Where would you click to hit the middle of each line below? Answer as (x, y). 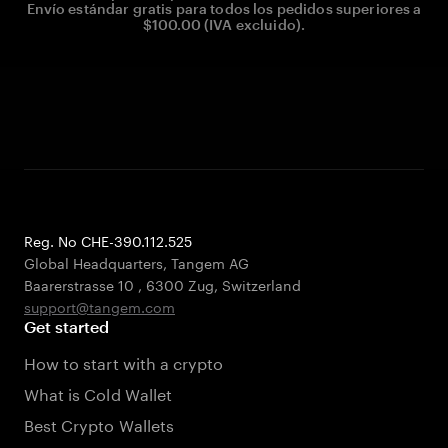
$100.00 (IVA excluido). (224, 25)
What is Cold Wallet (98, 392)
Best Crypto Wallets (99, 423)
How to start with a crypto (124, 361)
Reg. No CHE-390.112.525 (108, 240)
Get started (67, 326)
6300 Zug (180, 284)
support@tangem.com (99, 306)
